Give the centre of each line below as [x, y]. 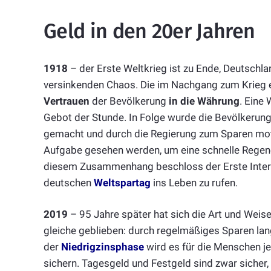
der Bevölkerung [129, 101]
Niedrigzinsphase [103, 247]
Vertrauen [67, 101]
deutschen [69, 182]
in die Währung [204, 101]
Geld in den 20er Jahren [149, 31]
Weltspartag [122, 182]
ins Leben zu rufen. [195, 182]
